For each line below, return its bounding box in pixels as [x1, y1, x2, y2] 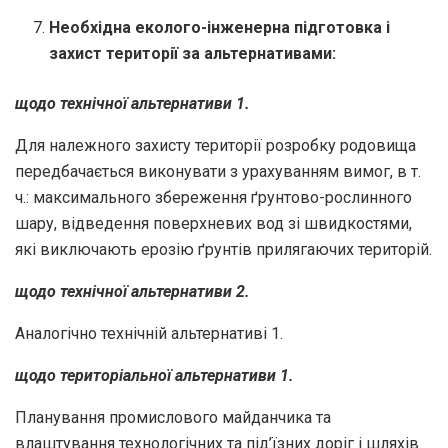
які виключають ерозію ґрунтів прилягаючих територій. [15, 239, 432, 259]
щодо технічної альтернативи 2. [15, 281, 250, 301]
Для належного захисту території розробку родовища [15, 135, 416, 155]
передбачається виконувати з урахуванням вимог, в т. [15, 161, 421, 181]
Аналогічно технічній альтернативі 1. [15, 323, 283, 343]
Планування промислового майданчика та [15, 407, 331, 427]
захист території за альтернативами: [49, 43, 337, 63]
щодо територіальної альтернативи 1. [15, 365, 294, 385]
